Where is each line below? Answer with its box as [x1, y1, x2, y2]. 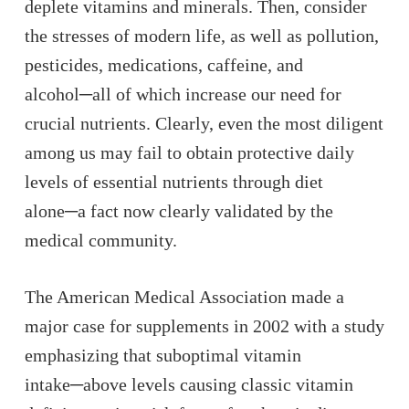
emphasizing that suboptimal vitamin [24, 345, 301, 365]
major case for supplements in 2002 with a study [24, 316, 384, 336]
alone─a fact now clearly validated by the [24, 201, 333, 221]
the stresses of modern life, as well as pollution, [24, 26, 379, 46]
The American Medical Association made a [24, 287, 344, 307]
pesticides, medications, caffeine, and [24, 55, 303, 75]
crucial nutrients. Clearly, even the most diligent [24, 113, 383, 133]
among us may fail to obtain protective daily [24, 142, 354, 163]
